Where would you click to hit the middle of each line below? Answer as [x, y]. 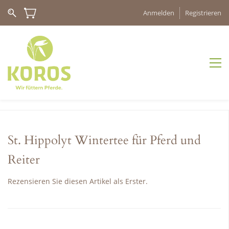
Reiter [24, 160]
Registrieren [203, 13]
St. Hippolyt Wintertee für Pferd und [104, 140]
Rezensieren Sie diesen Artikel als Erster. [78, 181]
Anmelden [159, 13]
